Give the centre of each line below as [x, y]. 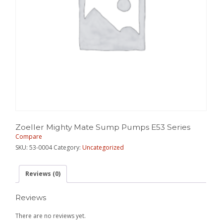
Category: [68, 147]
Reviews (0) [43, 173]
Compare [29, 136]
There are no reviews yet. [51, 216]
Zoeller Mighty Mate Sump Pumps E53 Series [103, 127]
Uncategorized [103, 147]
